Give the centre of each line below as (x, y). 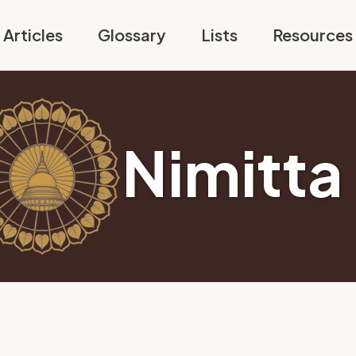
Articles (33, 35)
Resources (312, 35)
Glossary (132, 35)
